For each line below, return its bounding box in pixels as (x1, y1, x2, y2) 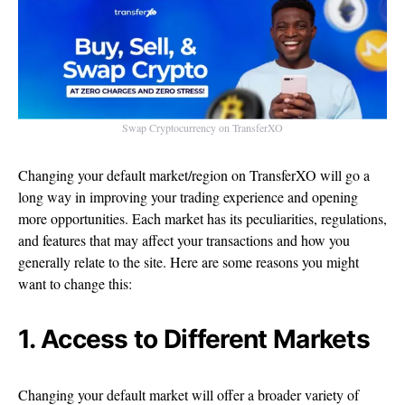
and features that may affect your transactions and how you (18, 231, 350, 250)
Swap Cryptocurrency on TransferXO (122, 120, 283, 136)
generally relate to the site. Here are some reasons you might (18, 252, 359, 272)
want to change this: (18, 274, 132, 294)
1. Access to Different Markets (18, 324, 370, 355)
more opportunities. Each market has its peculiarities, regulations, (18, 209, 387, 229)
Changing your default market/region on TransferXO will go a (18, 165, 370, 185)
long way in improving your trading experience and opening (18, 187, 358, 207)
